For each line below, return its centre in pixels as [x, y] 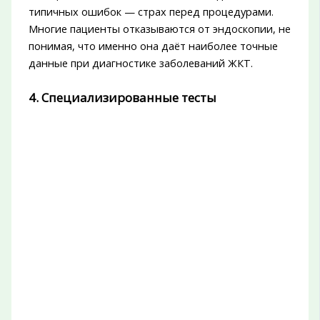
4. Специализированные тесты [122, 98]
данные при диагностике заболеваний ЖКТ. [140, 63]
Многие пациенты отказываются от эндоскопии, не [159, 29]
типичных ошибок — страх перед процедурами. [151, 12]
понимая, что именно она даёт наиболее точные [153, 46]
